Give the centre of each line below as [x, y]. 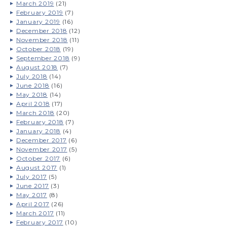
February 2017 [40, 222]
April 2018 [33, 103]
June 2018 [33, 85]
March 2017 [35, 213]
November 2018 [42, 40]
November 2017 [42, 149]
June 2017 [32, 185]
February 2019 [40, 12]
